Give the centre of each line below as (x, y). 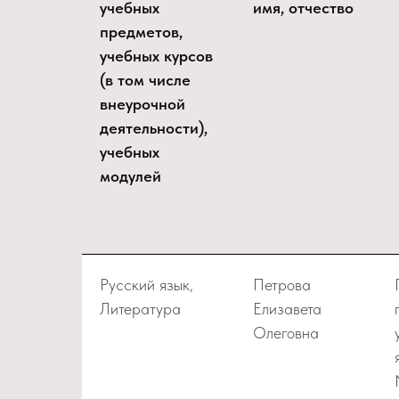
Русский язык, (147, 285)
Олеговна (286, 333)
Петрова (282, 285)
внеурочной (142, 104)
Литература (140, 309)
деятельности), (154, 128)
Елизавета (287, 309)
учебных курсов (156, 56)
